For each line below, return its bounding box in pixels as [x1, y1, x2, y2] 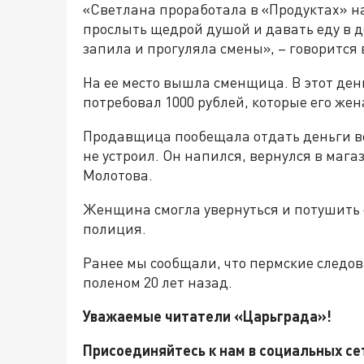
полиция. [83, 219, 146, 237]
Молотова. [83, 166, 153, 184]
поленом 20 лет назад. [83, 273, 232, 291]
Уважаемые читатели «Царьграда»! [83, 307, 335, 325]
